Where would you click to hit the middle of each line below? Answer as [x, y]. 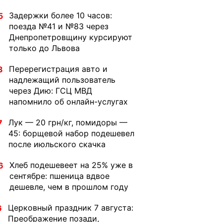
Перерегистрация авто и [58, 69]
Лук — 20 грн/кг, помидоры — [68, 122]
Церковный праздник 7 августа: [71, 208]
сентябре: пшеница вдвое [59, 176]
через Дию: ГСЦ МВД [51, 91]
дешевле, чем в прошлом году [69, 187]
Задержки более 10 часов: [60, 15]
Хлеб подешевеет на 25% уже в [71, 165]
